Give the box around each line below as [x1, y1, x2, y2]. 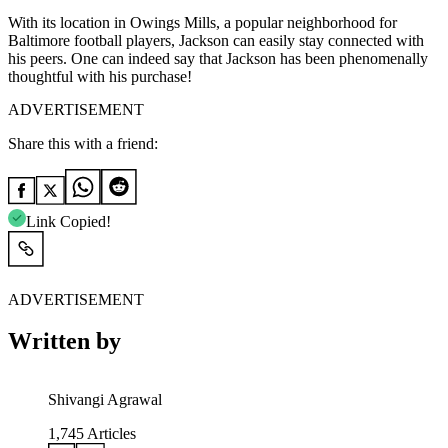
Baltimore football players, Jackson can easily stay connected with [8, 31, 424, 49]
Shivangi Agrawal [48, 391, 162, 409]
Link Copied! [26, 212, 111, 230]
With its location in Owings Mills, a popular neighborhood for [8, 13, 397, 31]
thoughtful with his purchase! [8, 67, 192, 85]
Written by [8, 328, 121, 355]
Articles [84, 425, 136, 443]
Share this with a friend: [8, 134, 158, 152]
